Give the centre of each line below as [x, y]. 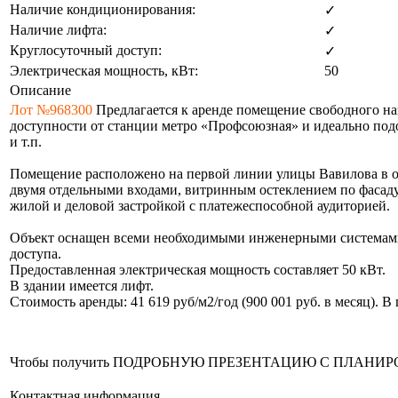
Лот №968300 [51, 109]
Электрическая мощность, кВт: [104, 70]
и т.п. [26, 141]
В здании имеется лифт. [82, 285]
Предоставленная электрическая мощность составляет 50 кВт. [198, 269]
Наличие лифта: [58, 29]
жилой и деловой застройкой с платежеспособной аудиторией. [200, 205]
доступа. [36, 253]
